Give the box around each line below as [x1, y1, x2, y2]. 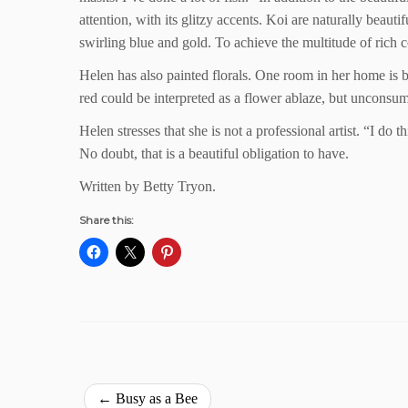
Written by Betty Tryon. [79, 178, 216, 194]
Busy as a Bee [112, 391, 198, 406]
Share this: [79, 213, 134, 227]
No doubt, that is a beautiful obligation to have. [79, 146, 349, 161]
